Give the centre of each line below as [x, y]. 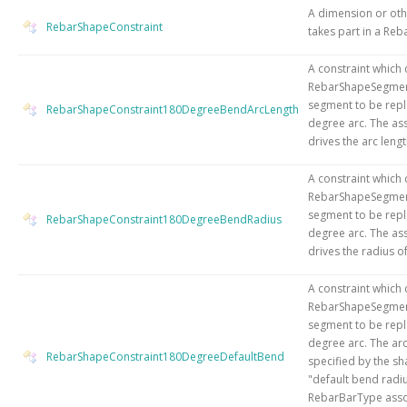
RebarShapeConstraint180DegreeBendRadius [164, 219]
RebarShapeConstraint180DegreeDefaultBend [165, 356]
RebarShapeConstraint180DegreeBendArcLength [173, 109]
